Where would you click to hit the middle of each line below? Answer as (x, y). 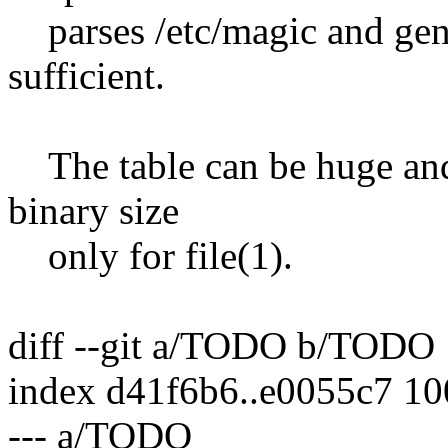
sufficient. (86, 75)
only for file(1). (150, 255)
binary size (93, 210)
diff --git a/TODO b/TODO (221, 345)
